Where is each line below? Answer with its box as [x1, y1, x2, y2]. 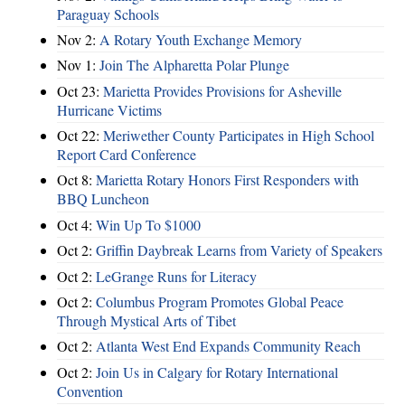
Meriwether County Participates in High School [103, 126, 374, 146]
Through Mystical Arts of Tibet [57, 310, 236, 330]
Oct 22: [57, 126, 103, 146]
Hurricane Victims [57, 99, 162, 119]
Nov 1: [57, 55, 99, 75]
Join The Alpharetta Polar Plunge [99, 55, 289, 75]
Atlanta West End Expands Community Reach [96, 336, 361, 356]
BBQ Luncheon [57, 189, 149, 209]
